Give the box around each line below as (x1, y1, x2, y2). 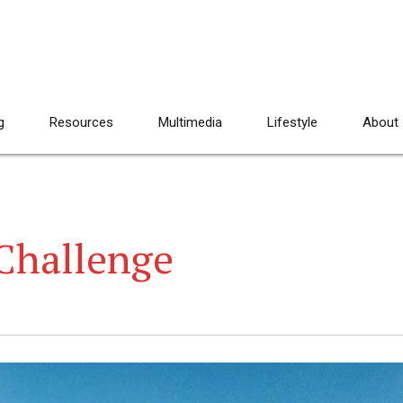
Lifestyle (267, 114, 318, 130)
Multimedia (158, 114, 222, 130)
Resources (49, 114, 113, 130)
